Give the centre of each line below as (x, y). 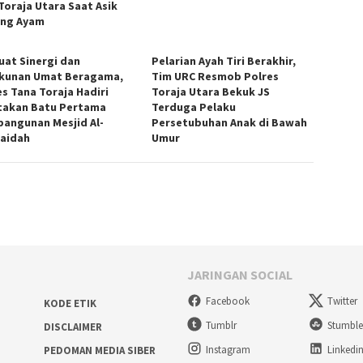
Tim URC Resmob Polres (216, 76)
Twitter (343, 301)
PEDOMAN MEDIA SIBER (99, 350)
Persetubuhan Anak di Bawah (230, 122)
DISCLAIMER (73, 327)
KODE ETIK (70, 303)
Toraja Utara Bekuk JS (211, 91)
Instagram (228, 349)
